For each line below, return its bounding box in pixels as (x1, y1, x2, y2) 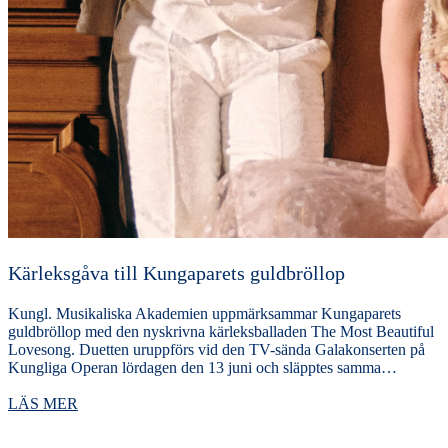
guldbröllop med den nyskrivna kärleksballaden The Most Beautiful (8, 323, 434, 341)
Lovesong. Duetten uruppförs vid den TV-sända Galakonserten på (8, 341, 425, 359)
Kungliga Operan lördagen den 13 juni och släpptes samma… (8, 359, 397, 377)
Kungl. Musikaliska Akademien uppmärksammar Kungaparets (8, 305, 401, 323)
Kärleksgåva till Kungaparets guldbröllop (8, 262, 345, 285)
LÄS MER (8, 394, 78, 412)
